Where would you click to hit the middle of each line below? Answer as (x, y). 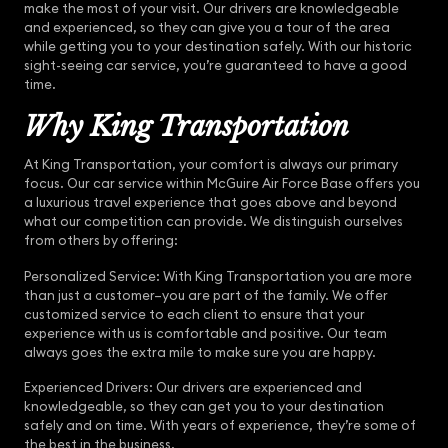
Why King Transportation (190, 126)
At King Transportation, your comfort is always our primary (211, 164)
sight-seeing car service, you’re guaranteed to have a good (215, 65)
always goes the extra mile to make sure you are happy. (200, 352)
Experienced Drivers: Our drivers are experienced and (193, 388)
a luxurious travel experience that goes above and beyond (210, 202)
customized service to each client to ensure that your (194, 314)
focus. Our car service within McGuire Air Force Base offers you (222, 183)
